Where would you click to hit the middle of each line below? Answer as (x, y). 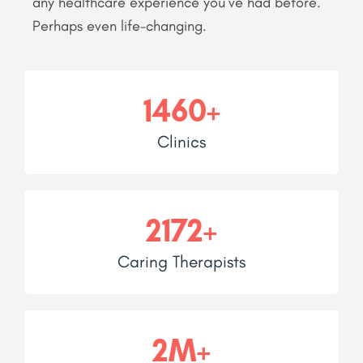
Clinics (181, 142)
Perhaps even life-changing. (124, 26)
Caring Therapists (181, 262)
